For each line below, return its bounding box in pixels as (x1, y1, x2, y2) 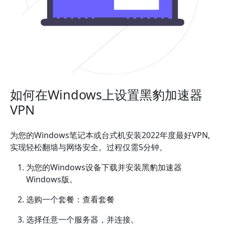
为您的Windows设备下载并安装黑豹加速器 (26, 162, 182, 173)
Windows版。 (26, 174, 77, 185)
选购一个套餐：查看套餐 (26, 194, 115, 205)
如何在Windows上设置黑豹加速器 (10, 86, 202, 103)
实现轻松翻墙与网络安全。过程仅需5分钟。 (10, 142, 167, 153)
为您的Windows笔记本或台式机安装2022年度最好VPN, (10, 130, 210, 141)
